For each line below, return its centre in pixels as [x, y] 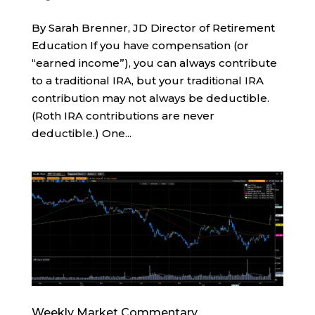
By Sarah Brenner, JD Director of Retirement [153, 28]
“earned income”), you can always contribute [154, 63]
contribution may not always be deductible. [150, 98]
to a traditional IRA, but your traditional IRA [147, 81]
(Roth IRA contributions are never [123, 116]
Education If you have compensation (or [140, 45]
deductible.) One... [81, 133]
